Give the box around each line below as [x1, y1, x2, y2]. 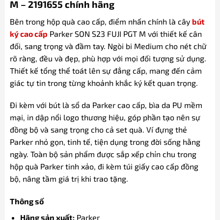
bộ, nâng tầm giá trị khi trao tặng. [9, 174, 128, 184]
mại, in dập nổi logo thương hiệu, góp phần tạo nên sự [9, 112, 200, 122]
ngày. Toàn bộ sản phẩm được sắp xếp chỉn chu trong [9, 149, 196, 159]
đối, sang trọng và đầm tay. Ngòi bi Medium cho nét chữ [9, 41, 207, 51]
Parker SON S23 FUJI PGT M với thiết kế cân [47, 28, 202, 38]
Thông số [9, 196, 44, 206]
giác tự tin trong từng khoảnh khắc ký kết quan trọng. [9, 78, 198, 87]
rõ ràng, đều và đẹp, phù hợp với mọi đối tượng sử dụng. [9, 53, 206, 63]
